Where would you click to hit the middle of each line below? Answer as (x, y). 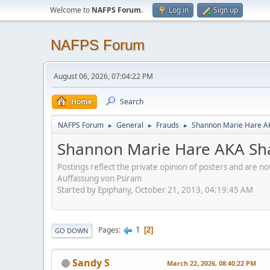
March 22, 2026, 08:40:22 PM (212, 263)
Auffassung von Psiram (99, 178)
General (130, 125)
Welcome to (71, 10)
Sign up (226, 10)
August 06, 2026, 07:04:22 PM (103, 76)
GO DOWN (72, 230)
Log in (179, 10)
